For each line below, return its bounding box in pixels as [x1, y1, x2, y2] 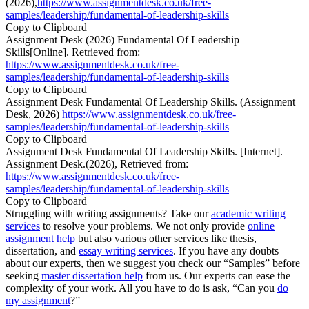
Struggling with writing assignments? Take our [6, 208, 211, 220]
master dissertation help [41, 270, 143, 282]
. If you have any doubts [173, 245, 279, 257]
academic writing [211, 208, 286, 220]
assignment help [6, 232, 75, 245]
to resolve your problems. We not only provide [40, 220, 248, 232]
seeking [6, 270, 41, 282]
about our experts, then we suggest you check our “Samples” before [6, 257, 300, 270]
